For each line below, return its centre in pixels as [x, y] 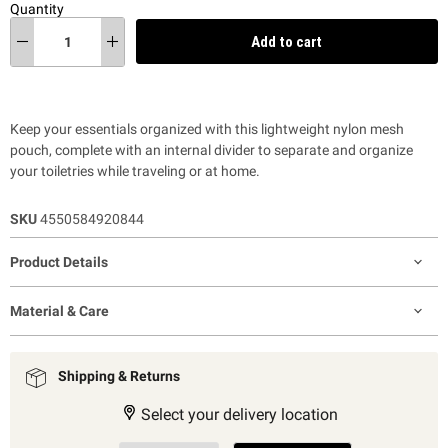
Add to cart [286, 41]
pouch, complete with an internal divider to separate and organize [211, 149]
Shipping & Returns [119, 375]
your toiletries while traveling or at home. [135, 170]
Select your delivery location [237, 414]
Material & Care [59, 310]
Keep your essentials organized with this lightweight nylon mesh [207, 128]
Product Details [59, 261]
